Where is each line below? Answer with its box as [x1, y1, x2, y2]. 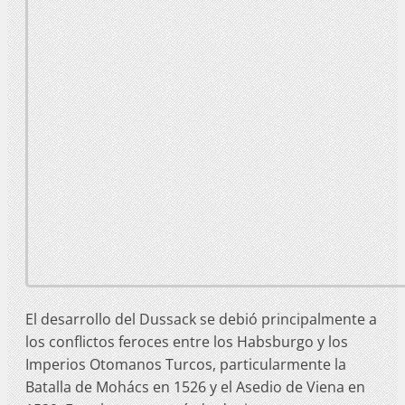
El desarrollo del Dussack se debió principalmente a [25, 308, 377, 329]
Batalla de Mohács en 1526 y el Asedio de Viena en [25, 376, 365, 397]
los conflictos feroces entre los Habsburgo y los [25, 331, 348, 352]
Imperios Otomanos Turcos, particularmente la [25, 353, 346, 374]
